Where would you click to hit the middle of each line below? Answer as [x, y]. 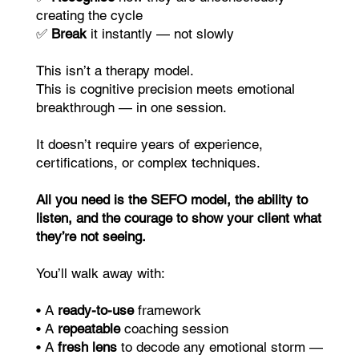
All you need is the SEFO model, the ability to [171, 200]
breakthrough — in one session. [131, 108]
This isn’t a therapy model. [115, 71]
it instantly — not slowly [160, 34]
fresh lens [87, 347]
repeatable [89, 329]
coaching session [174, 329]
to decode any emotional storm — [220, 347]
